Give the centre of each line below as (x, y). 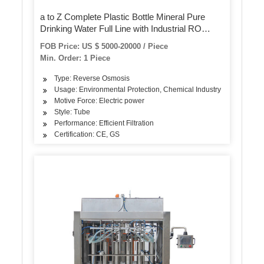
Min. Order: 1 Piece (75, 58)
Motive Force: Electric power (100, 101)
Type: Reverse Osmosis (92, 79)
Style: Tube (72, 112)
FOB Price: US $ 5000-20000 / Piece (104, 47)
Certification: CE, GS (87, 135)
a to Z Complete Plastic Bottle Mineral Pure (123, 17)
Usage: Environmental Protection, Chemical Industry (138, 90)
